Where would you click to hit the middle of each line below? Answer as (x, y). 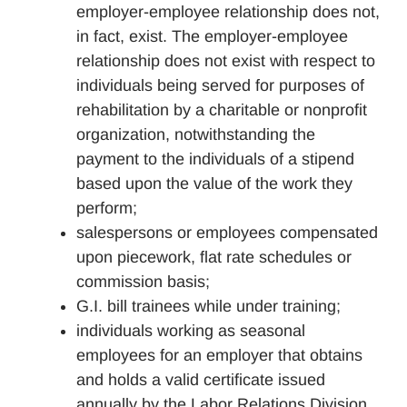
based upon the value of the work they (214, 184)
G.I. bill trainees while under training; (208, 306)
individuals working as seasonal (191, 331)
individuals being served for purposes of (220, 85)
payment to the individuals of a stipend (215, 159)
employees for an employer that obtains (219, 355)
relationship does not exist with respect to (226, 61)
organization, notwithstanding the (196, 134)
